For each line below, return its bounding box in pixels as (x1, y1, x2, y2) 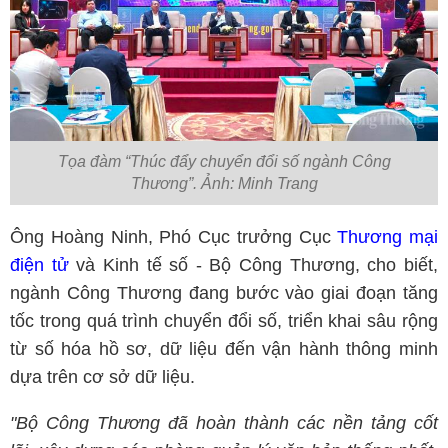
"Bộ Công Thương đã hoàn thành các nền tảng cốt (10, 413, 438, 434)
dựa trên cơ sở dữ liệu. (10, 367, 200, 388)
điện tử (10, 255, 69, 276)
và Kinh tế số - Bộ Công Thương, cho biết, (68, 255, 439, 276)
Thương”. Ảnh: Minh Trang (130, 175, 318, 193)
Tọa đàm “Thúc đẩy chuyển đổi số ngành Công (57, 153, 391, 171)
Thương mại (337, 227, 438, 248)
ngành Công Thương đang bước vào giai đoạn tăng (10, 283, 438, 304)
